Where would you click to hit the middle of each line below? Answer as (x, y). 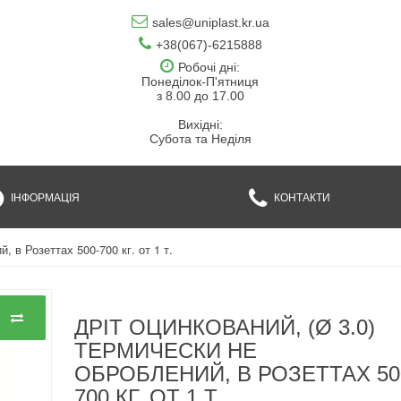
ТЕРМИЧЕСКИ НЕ (166, 350)
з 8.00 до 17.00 (200, 96)
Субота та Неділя (200, 139)
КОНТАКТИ (300, 196)
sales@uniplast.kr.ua (210, 22)
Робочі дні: (209, 67)
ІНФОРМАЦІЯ (44, 196)
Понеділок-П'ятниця (200, 81)
